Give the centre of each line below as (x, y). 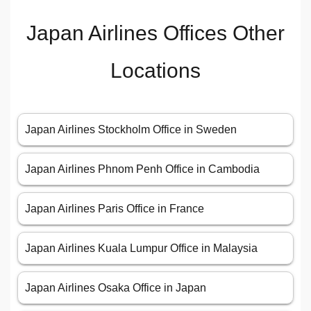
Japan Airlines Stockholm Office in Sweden (131, 130)
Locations (155, 71)
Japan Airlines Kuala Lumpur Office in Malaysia (141, 249)
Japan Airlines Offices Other (155, 33)
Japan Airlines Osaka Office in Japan (116, 288)
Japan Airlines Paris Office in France (115, 209)
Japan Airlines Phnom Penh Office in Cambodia (142, 169)
